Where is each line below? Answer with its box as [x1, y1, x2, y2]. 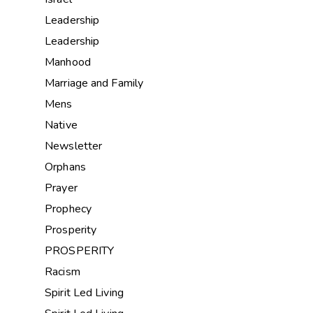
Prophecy [45, 201, 92, 217]
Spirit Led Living [45, 285, 124, 300]
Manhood [45, 54, 91, 70]
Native [45, 117, 78, 133]
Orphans [45, 159, 86, 175]
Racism [45, 264, 80, 279]
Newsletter [45, 138, 103, 154]
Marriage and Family [45, 75, 144, 91]
